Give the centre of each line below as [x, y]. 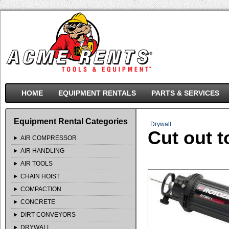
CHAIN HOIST [40, 176]
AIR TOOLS [36, 164]
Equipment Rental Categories [71, 121]
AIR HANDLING [42, 151]
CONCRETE [38, 202]
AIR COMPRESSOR [48, 138]
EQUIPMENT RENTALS [97, 93]
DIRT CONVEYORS [48, 215]
